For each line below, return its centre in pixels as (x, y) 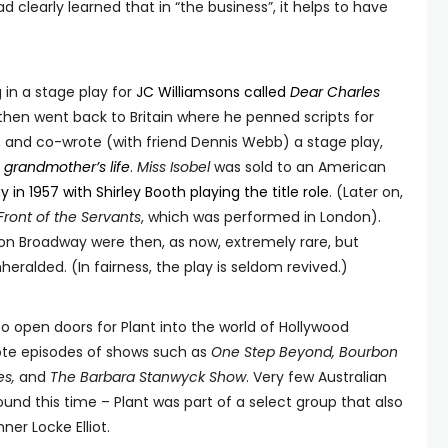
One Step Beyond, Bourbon (304, 352)
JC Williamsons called (213, 92)
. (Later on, (366, 192)
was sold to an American (298, 167)
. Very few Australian (316, 377)
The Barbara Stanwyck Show (146, 377)
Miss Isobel (173, 167)
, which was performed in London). (261, 217)
